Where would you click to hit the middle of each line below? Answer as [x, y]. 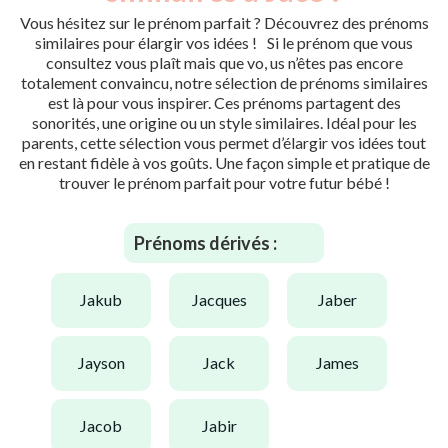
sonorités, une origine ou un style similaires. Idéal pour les [224, 122]
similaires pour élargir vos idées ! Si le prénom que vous [224, 42]
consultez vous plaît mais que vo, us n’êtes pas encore [224, 62]
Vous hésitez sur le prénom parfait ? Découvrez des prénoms [224, 22]
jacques [222, 300]
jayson [104, 363]
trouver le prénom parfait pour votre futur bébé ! [224, 182]
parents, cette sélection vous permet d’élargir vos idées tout [224, 142]
